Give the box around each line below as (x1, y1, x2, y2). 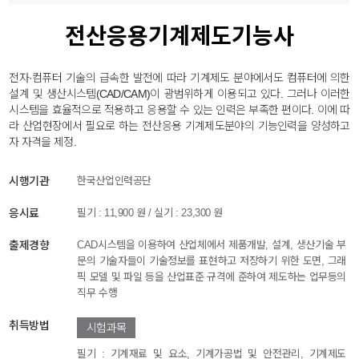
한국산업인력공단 (77, 175, 151, 188)
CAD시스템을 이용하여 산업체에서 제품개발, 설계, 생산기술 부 (77, 239, 346, 252)
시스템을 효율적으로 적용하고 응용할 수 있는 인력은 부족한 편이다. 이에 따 (9, 103, 350, 117)
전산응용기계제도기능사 (65, 24, 294, 50)
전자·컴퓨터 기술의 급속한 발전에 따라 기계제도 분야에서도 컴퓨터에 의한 (9, 71, 350, 85)
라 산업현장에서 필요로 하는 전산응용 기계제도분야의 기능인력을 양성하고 (9, 119, 350, 133)
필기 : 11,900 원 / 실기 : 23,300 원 (77, 207, 224, 220)
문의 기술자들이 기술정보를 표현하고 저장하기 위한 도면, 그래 (77, 255, 346, 268)
